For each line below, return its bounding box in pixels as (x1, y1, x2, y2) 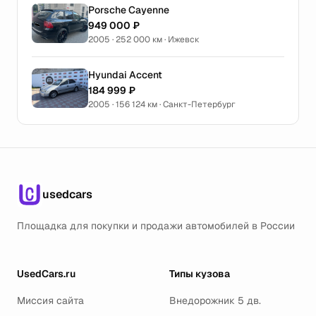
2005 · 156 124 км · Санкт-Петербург (88, 99, 236, 110)
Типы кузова (169, 267, 230, 280)
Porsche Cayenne (88, 4, 169, 16)
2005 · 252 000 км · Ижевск (88, 34, 200, 45)
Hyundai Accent (88, 68, 162, 81)
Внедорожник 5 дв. (169, 294, 261, 307)
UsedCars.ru (17, 267, 75, 280)
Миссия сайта (17, 294, 84, 307)
